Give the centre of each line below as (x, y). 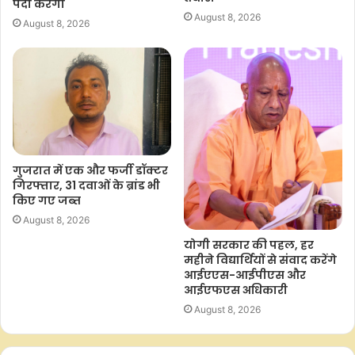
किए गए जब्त (47, 200)
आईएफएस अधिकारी (236, 290)
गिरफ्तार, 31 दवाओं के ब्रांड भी (86, 185)
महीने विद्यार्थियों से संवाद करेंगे (260, 260)
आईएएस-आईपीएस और (245, 275)
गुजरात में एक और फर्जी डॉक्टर (90, 170)
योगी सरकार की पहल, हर (249, 244)
